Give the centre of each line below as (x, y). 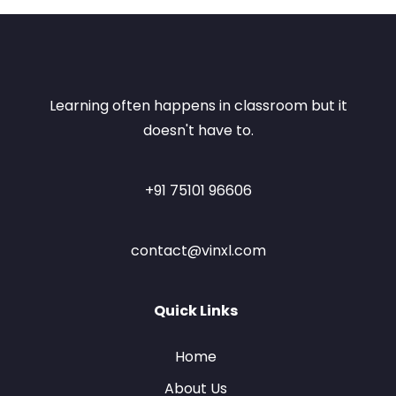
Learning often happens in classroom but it (198, 106)
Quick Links (196, 311)
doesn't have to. (198, 131)
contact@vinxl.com (198, 251)
